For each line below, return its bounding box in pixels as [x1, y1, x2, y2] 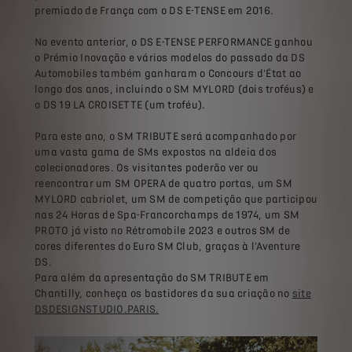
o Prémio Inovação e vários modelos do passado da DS [35, 52, 305, 64]
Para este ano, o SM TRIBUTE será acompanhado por [35, 130, 296, 143]
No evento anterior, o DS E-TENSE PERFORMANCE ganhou [35, 36, 313, 49]
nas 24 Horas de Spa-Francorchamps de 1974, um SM [35, 209, 299, 222]
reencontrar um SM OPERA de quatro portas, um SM [35, 178, 292, 190]
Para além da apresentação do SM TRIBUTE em [35, 272, 269, 284]
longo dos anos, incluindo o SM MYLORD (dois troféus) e [35, 83, 314, 96]
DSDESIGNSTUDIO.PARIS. [35, 303, 159, 316]
